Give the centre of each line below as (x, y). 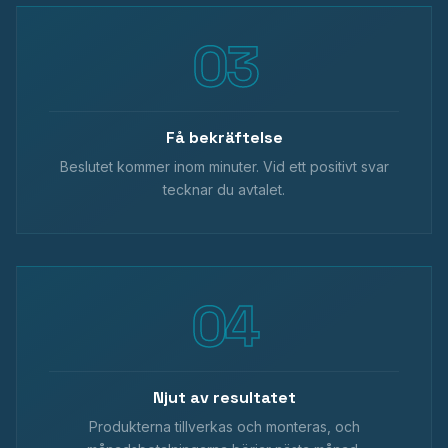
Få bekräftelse (224, 137)
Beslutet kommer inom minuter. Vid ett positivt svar (224, 166)
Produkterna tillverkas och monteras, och (224, 426)
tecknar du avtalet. (224, 189)
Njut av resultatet (224, 397)
